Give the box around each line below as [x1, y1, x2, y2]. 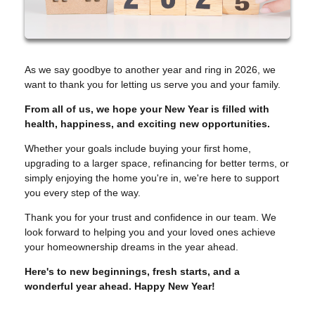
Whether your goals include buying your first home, [25, 143, 251, 155]
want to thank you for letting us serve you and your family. [25, 79, 281, 91]
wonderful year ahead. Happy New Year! [25, 281, 215, 292]
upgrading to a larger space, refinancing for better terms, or [25, 157, 289, 169]
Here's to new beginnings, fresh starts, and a [25, 266, 240, 278]
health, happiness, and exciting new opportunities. [25, 118, 270, 130]
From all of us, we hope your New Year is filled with [25, 103, 269, 115]
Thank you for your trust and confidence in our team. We [25, 212, 276, 224]
